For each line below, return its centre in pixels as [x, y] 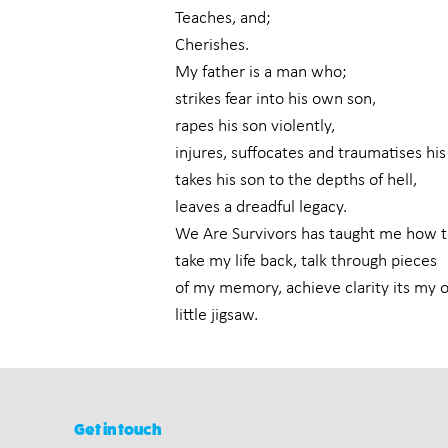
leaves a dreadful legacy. [261, 206]
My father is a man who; [261, 71]
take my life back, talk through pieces [306, 260]
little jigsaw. [216, 314]
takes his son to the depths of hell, [296, 179]
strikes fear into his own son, [275, 98]
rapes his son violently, [255, 125]
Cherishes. [212, 44]
